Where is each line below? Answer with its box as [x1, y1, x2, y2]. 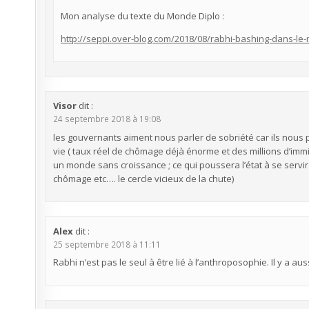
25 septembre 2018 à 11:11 [52, 238, 161, 250]
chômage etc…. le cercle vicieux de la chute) [52, 172, 234, 185]
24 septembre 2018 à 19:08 [52, 112, 161, 124]
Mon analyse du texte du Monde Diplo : [60, 9, 224, 22]
